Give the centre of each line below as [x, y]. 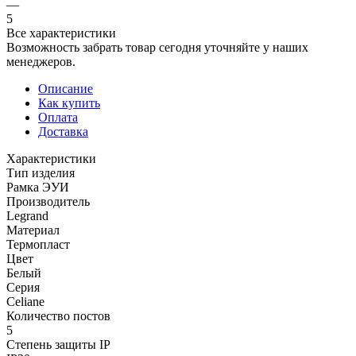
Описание [66, 88]
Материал [33, 230]
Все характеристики [61, 33]
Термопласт [38, 244]
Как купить [69, 103]
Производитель [48, 201]
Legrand [27, 215]
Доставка [63, 131]
